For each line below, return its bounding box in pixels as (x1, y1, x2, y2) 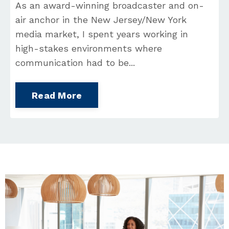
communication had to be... (15, 57, 135, 68)
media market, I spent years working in (15, 29, 188, 40)
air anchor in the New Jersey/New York (15, 14, 187, 26)
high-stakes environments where (15, 43, 162, 54)
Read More (32, 89, 82, 101)
